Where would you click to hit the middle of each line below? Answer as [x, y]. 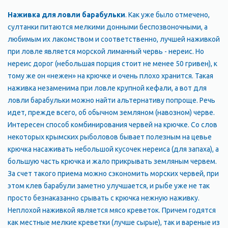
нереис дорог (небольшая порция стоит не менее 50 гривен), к [112, 64]
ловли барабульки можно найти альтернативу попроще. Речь [111, 100]
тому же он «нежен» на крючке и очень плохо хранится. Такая [110, 76]
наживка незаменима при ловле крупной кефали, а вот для [107, 88]
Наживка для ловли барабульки [66, 15]
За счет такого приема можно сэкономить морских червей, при [113, 174]
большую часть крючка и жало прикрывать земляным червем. [112, 161]
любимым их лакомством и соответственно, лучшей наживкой [114, 39]
